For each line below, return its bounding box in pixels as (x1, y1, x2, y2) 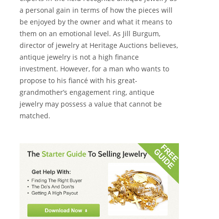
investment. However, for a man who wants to (20, 64, 169, 74)
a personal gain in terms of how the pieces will (20, 5, 173, 15)
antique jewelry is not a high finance (20, 52, 139, 62)
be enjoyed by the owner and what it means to (20, 17, 172, 27)
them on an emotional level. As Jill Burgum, (20, 29, 160, 39)
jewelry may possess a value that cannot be (20, 99, 162, 109)
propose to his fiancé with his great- (20, 76, 137, 86)
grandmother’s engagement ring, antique (20, 88, 154, 97)
